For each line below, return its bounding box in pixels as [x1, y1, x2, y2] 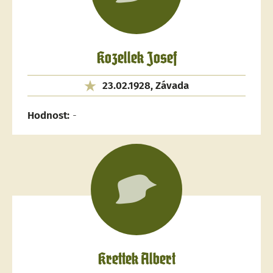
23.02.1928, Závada [102, 79, 189, 92]
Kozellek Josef [96, 51, 177, 66]
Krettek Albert [97, 252, 175, 268]
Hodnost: [27, 109, 69, 122]
